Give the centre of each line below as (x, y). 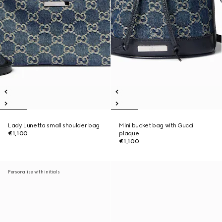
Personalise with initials (34, 172)
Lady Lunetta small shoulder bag (54, 125)
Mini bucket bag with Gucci (156, 125)
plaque (129, 133)
